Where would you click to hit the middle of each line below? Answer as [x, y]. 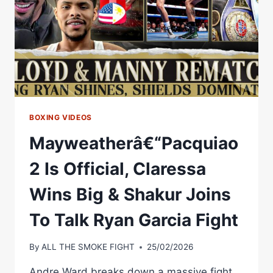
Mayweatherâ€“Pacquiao [134, 143]
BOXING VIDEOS [61, 117]
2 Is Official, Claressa [118, 168]
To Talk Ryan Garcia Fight [134, 220]
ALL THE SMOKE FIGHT [88, 247]
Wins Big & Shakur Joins [130, 194]
